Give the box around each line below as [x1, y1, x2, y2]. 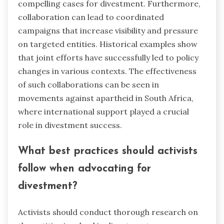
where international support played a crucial [18, 106, 189, 117]
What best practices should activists [18, 145, 197, 156]
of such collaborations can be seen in [18, 79, 159, 90]
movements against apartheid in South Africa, [18, 93, 193, 103]
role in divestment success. [18, 120, 122, 130]
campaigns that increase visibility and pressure [18, 25, 198, 36]
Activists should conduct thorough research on [18, 206, 198, 217]
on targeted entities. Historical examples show [18, 39, 197, 49]
